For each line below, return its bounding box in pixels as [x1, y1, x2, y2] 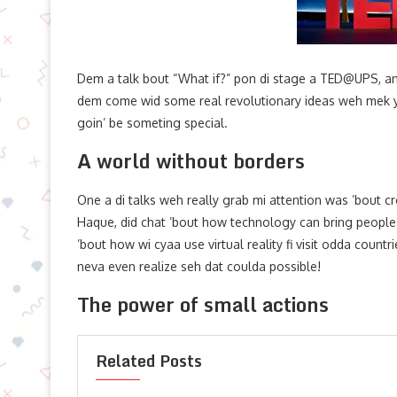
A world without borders [77, 145, 305, 176]
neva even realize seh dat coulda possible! [77, 259, 321, 274]
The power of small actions [77, 289, 329, 320]
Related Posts [96, 347, 202, 374]
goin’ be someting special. [77, 115, 228, 130]
